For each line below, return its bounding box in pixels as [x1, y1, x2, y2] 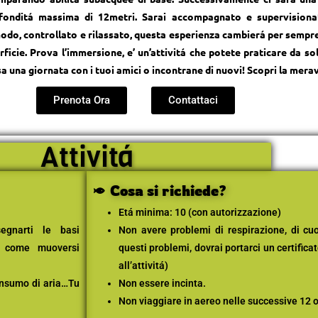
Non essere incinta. [119, 278, 206, 290]
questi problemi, [119, 242, 194, 254]
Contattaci [168, 94, 219, 107]
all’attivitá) [119, 260, 168, 272]
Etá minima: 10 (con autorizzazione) [119, 207, 281, 219]
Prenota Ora [53, 94, 110, 107]
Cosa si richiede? [109, 182, 226, 200]
